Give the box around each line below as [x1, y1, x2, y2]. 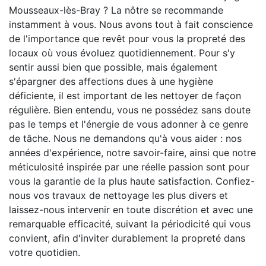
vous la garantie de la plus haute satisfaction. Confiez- [9, 175, 255, 187]
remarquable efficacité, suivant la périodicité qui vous [9, 217, 251, 230]
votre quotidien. [9, 246, 80, 258]
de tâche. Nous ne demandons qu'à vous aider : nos [9, 132, 242, 144]
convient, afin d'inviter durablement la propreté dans [9, 232, 245, 244]
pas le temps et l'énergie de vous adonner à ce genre [9, 118, 248, 130]
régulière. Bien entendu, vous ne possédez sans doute [9, 103, 251, 116]
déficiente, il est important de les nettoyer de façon [9, 89, 241, 102]
